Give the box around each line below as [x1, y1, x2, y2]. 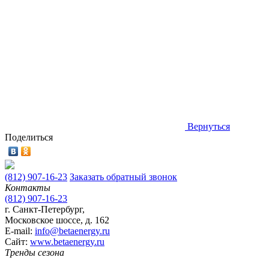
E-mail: [5, 225, 35, 236]
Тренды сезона [5, 247, 64, 258]
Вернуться [187, 121, 230, 131]
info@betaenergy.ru [35, 225, 110, 236]
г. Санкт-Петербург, [5, 204, 85, 214]
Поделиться [5, 131, 53, 142]
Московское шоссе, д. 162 [5, 214, 109, 225]
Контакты [5, 182, 50, 193]
